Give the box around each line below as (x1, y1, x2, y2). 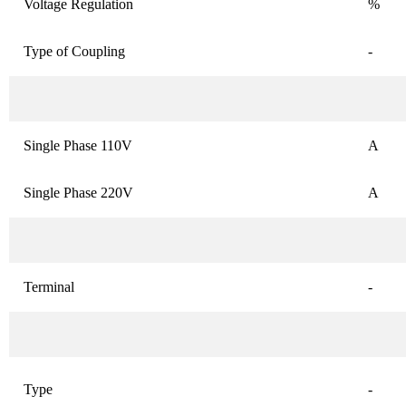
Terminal (24, 279, 74, 295)
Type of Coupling (24, 43, 125, 60)
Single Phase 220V (24, 185, 133, 201)
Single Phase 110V (24, 138, 132, 154)
